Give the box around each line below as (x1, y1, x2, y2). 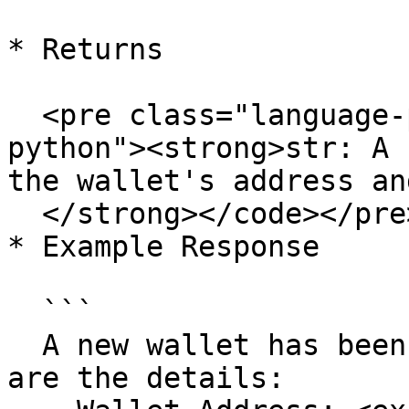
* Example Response (7, 230, 320, 263)
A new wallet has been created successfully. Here (7, 329, 42, 362)
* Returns (7, 33, 163, 66)
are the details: (7, 362, 285, 394)
